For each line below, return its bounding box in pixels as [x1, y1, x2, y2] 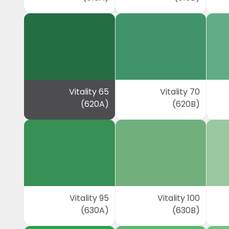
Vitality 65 [68, 86, 109, 98]
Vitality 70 [160, 86, 200, 98]
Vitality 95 [69, 192, 109, 204]
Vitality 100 [157, 192, 200, 204]
